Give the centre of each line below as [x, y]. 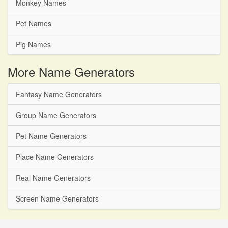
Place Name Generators [55, 157]
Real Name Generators [53, 178]
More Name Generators [71, 72]
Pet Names [34, 23]
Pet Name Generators [51, 136]
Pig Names [33, 44]
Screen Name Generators [57, 198]
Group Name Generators [56, 115]
